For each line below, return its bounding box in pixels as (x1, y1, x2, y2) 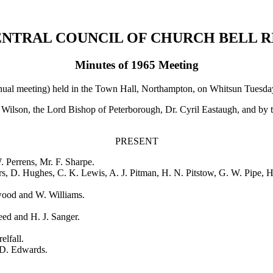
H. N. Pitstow (161, 167, 214, 178)
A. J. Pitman (109, 167, 157, 178)
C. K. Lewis (57, 167, 105, 178)
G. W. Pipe (219, 167, 261, 178)
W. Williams (35, 189, 82, 200)
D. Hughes (10, 167, 52, 178)
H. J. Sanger (30, 211, 77, 222)
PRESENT (115, 135, 158, 146)
